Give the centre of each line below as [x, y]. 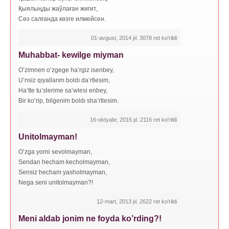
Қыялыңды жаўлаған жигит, [58, 8]
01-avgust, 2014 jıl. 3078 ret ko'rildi [134, 38]
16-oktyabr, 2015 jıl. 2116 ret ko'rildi [133, 119]
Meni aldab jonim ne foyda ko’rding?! [90, 218]
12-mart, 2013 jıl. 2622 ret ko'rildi [137, 201]
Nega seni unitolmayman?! [56, 182]
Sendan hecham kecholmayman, [64, 162]
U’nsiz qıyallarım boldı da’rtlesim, [64, 80]
